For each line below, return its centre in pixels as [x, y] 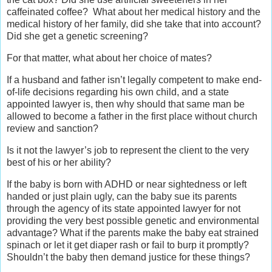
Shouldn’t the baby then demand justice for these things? [128, 257]
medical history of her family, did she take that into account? [134, 24]
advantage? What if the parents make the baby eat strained [133, 233]
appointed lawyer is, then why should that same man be [126, 104]
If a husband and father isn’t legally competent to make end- [134, 80]
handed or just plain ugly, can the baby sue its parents [122, 196]
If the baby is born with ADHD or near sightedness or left [127, 184]
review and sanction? [53, 129]
